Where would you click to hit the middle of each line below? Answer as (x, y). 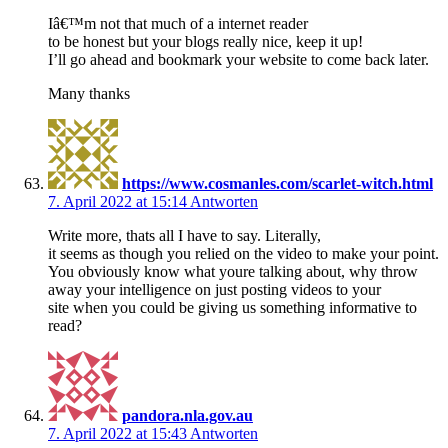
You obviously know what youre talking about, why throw (233, 271)
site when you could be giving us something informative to (232, 307)
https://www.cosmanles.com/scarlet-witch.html (277, 183)
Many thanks (89, 93)
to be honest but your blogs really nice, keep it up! (205, 41)
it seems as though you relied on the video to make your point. (243, 253)
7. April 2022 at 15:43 (119, 433)
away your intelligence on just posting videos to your (214, 289)
